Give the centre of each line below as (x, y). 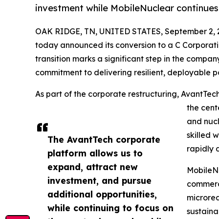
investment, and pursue (99, 180)
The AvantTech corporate (104, 139)
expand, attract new (93, 166)
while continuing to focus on (110, 208)
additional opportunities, (102, 194)
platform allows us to (95, 153)
